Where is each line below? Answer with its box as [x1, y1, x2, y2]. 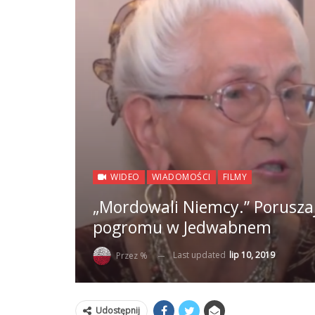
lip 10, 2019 [229, 249, 275, 262]
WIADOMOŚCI [151, 171, 211, 184]
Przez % [116, 250, 148, 262]
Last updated [173, 249, 228, 262]
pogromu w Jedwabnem [93, 216, 271, 239]
